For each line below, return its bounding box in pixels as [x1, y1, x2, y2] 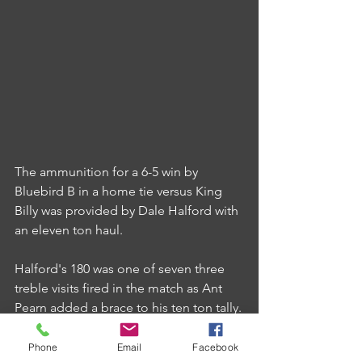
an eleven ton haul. [15, 221, 123, 238]
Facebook [192, 340, 238, 353]
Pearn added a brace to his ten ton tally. [15, 299, 242, 315]
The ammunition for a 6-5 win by [15, 163, 201, 179]
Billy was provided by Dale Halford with [15, 202, 242, 218]
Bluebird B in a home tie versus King [15, 183, 225, 199]
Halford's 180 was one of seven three [15, 260, 228, 276]
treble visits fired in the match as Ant [15, 280, 225, 296]
